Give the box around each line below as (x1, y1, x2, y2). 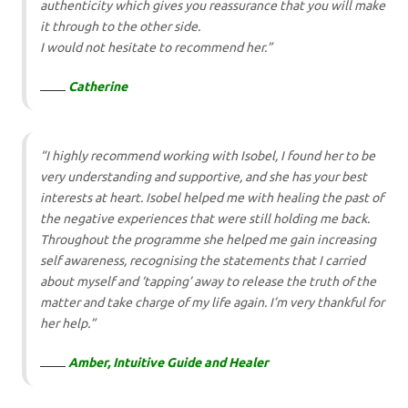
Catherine (67, 79, 127, 95)
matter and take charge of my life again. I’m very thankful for (40, 295, 384, 311)
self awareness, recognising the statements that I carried (40, 253, 365, 269)
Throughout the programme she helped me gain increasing (40, 232, 376, 248)
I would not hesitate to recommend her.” (40, 40, 272, 56)
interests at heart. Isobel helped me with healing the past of (40, 190, 383, 206)
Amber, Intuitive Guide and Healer (67, 355, 269, 371)
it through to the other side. (40, 19, 200, 35)
